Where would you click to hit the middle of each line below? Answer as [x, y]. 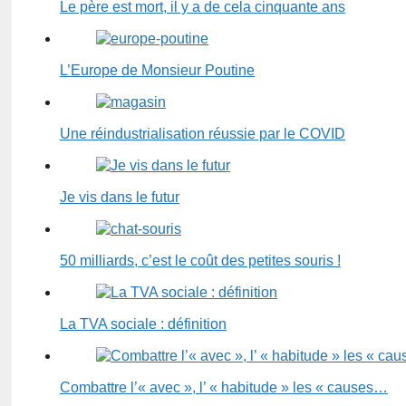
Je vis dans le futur [120, 198]
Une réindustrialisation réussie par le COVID [203, 134]
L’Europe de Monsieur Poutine [157, 71]
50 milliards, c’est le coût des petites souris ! [200, 261]
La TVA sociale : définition [143, 324]
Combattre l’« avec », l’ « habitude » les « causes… [224, 388]
